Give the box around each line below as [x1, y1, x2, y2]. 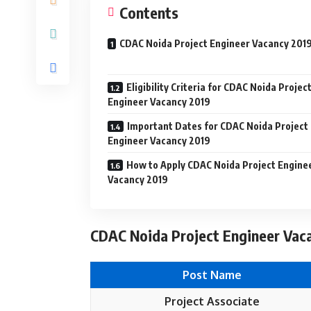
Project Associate [164, 294, 260, 308]
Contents [119, 3, 178, 22]
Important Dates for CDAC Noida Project [127, 120, 308, 132]
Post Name [182, 268, 242, 282]
